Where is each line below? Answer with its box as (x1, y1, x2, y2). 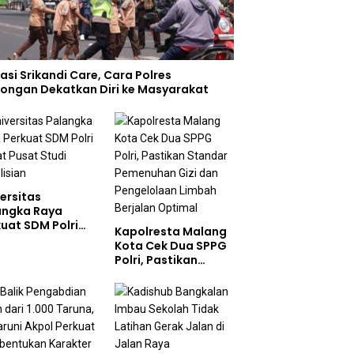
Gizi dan (114, 280, 162, 296)
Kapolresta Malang (114, 223, 227, 239)
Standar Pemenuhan (114, 265, 234, 282)
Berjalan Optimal (114, 308, 213, 325)
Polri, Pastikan (114, 251, 198, 268)
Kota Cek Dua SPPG (114, 237, 227, 254)
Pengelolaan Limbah (114, 294, 233, 311)
